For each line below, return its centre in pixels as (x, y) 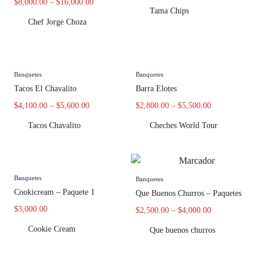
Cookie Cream (52, 229)
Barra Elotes (156, 89)
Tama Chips (169, 11)
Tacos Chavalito (54, 126)
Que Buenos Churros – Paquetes (189, 193)
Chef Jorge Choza (57, 22)
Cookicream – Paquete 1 (54, 192)
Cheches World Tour (184, 126)
